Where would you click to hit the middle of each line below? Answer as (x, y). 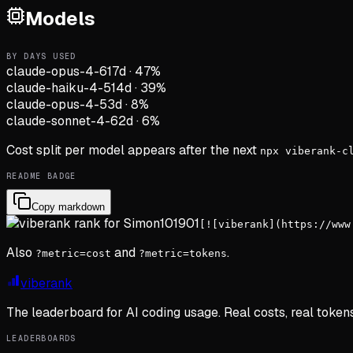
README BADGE (41, 176)
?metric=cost (73, 254)
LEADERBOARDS (41, 339)
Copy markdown (68, 207)
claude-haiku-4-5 (59, 88)
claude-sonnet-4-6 (62, 121)
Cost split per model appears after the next (133, 150)
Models (60, 19)
